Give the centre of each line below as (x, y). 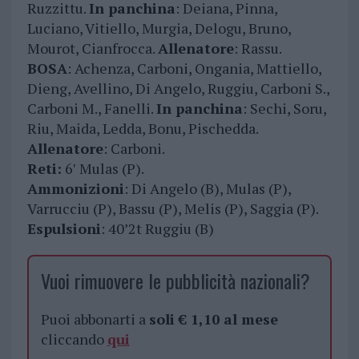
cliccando (74, 339)
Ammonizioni (75, 189)
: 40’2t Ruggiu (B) (157, 229)
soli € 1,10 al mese (213, 319)
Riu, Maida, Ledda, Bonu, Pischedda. (142, 129)
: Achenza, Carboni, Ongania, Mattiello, (194, 69)
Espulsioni (64, 229)
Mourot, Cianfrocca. (92, 48)
